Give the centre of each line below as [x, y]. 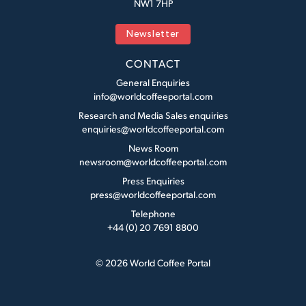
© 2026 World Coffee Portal [153, 263]
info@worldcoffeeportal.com [153, 96]
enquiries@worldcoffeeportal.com [153, 129]
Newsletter [153, 35]
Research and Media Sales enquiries [153, 115]
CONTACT [153, 64]
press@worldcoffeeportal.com [153, 195]
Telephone [153, 214]
